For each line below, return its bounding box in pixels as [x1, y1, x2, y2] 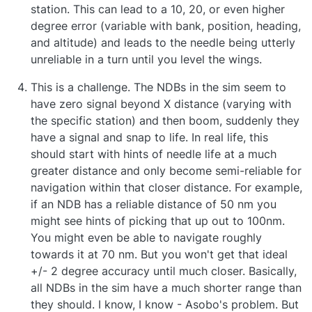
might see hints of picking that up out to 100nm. [31, 214, 285, 228]
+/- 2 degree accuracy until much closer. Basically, [31, 264, 297, 279]
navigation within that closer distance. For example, [31, 180, 302, 195]
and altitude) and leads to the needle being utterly [31, 36, 295, 50]
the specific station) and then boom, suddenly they [31, 114, 299, 128]
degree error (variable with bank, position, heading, [31, 19, 301, 33]
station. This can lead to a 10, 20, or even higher [31, 2, 285, 17]
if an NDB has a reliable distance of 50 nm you [31, 197, 276, 212]
